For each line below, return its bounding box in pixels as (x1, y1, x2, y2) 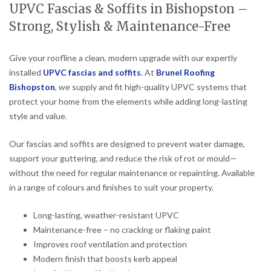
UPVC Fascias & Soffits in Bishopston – (9, 1, 247, 18)
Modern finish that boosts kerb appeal (33, 253, 177, 264)
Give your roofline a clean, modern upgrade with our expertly (9, 53, 237, 64)
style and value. (9, 111, 67, 122)
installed (9, 67, 43, 78)
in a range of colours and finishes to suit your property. (9, 182, 214, 193)
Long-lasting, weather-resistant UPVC (33, 210, 179, 221)
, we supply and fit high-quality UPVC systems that (55, 82, 247, 93)
